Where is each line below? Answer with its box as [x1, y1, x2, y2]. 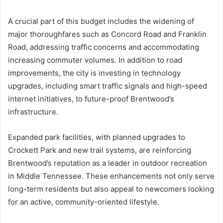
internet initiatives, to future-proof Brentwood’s [8, 94, 174, 104]
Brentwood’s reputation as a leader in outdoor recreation [8, 158, 207, 168]
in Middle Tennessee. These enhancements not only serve [8, 171, 215, 181]
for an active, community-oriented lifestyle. [8, 197, 159, 207]
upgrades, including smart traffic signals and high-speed [8, 81, 207, 91]
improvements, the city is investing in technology [8, 68, 181, 78]
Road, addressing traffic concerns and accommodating [8, 42, 199, 52]
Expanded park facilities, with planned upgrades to [8, 132, 185, 142]
